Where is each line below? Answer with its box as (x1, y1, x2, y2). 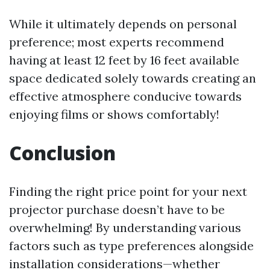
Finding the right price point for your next (9, 184, 247, 199)
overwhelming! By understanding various (9, 220, 241, 235)
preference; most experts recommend (9, 34, 224, 49)
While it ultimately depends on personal (9, 16, 237, 31)
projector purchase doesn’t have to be (9, 202, 225, 217)
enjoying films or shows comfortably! (9, 107, 219, 122)
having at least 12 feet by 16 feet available (9, 52, 239, 67)
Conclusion (9, 140, 116, 166)
